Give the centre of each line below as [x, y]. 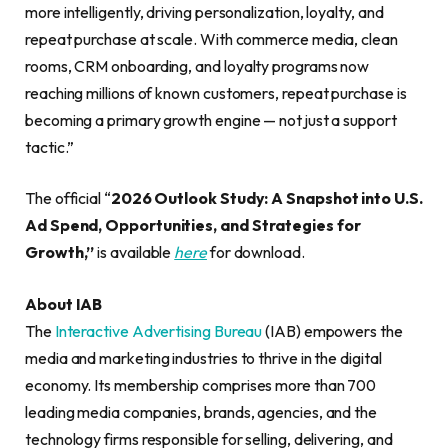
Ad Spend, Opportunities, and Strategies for [193, 225]
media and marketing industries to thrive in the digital [203, 357]
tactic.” [50, 146]
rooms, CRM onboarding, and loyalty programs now [197, 65]
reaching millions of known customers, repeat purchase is [216, 92]
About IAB [64, 303]
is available [134, 252]
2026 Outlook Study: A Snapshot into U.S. [266, 198]
